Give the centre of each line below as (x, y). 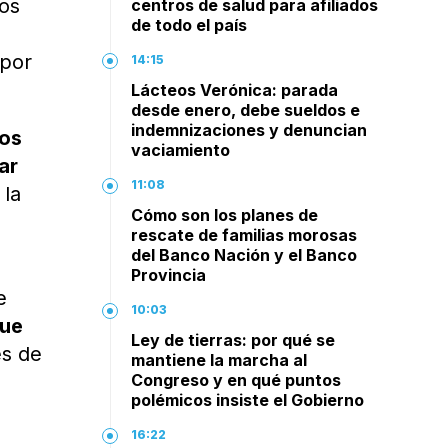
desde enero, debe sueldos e (246, 110)
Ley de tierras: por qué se (233, 340)
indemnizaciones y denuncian (249, 130)
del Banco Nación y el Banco (244, 255)
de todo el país (189, 25)
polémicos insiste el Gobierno (248, 400)
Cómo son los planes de (225, 215)
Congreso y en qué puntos (236, 380)
